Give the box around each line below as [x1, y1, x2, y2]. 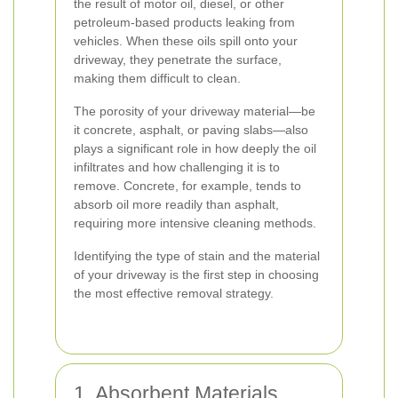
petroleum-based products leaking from [74, 14, 295, 29]
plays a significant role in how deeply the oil [74, 140, 316, 155]
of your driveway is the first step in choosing [74, 267, 319, 282]
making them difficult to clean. [74, 70, 241, 85]
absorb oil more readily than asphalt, [74, 196, 279, 211]
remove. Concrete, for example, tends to [74, 178, 301, 193]
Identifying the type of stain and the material [74, 248, 320, 263]
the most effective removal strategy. [74, 285, 274, 300]
